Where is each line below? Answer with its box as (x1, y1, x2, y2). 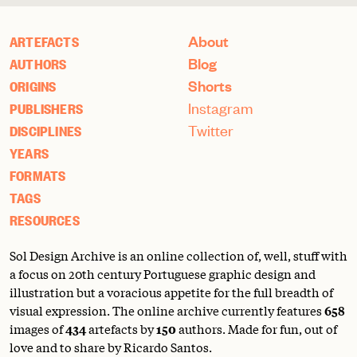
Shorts (188, 75, 232, 96)
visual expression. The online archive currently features (10, 300, 324, 319)
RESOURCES (10, 210, 80, 229)
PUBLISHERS (10, 99, 83, 117)
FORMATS (10, 166, 66, 184)
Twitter (188, 120, 233, 140)
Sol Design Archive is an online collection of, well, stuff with (10, 245, 347, 264)
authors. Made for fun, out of (176, 319, 337, 337)
